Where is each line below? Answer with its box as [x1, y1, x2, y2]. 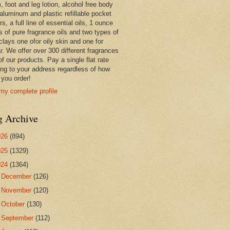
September [1, 214, 36, 222]
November [1, 186, 34, 194]
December [1, 172, 34, 180]
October [1, 200, 27, 208]
